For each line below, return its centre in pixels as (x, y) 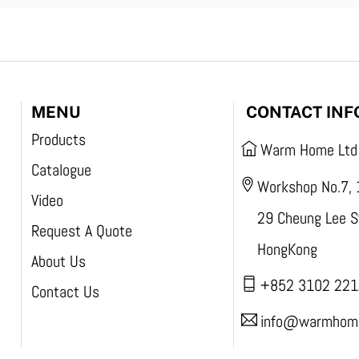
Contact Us (65, 292)
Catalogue (61, 170)
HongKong (288, 249)
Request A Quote (81, 231)
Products (58, 140)
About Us (58, 262)
